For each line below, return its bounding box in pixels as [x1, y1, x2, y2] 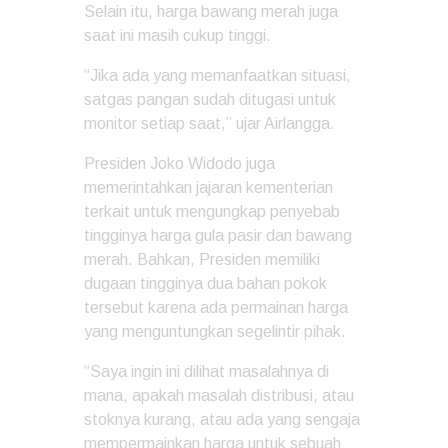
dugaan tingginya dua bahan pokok [84, 275, 327, 292]
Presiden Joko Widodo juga [84, 155, 275, 172]
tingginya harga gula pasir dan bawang [84, 227, 352, 244]
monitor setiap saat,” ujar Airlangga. [84, 115, 335, 132]
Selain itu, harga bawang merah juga [84, 3, 338, 20]
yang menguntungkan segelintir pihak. [84, 323, 346, 340]
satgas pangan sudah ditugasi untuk [84, 91, 336, 108]
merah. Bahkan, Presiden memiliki [84, 251, 320, 268]
